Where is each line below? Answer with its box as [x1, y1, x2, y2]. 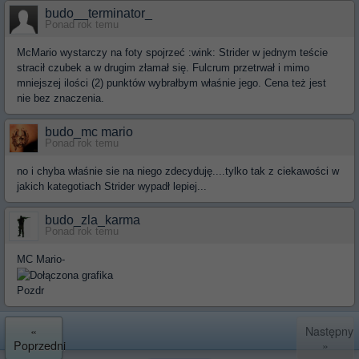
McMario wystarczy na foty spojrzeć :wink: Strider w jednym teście [17, 46, 328, 58]
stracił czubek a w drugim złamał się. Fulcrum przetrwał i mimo [17, 61, 309, 74]
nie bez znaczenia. [17, 91, 104, 104]
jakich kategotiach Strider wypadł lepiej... [17, 179, 207, 192]
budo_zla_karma [45, 212, 140, 227]
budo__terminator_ [45, 6, 152, 20]
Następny [305, 322, 353, 339]
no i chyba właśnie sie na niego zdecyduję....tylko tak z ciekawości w [17, 164, 339, 177]
